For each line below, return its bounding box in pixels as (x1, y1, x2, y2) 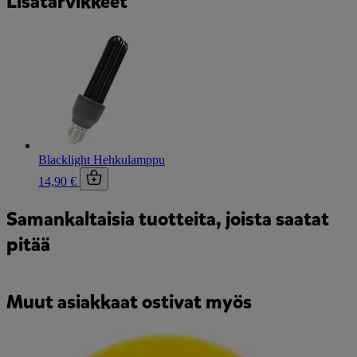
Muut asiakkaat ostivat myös (6, 288, 252, 315)
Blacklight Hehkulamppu (38, 153, 165, 167)
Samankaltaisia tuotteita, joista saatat (6, 206, 329, 233)
